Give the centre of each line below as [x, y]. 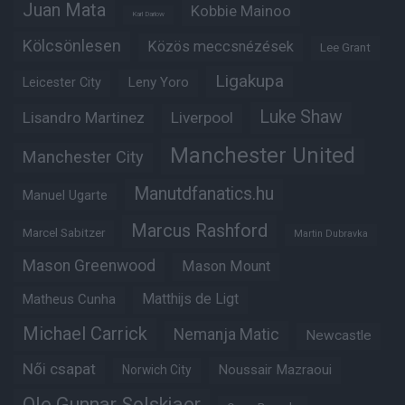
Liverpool [202, 118]
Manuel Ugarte [65, 196]
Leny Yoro [158, 83]
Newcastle [339, 336]
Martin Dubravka [331, 234]
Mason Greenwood [89, 266]
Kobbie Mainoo [241, 12]
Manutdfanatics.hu [204, 194]
